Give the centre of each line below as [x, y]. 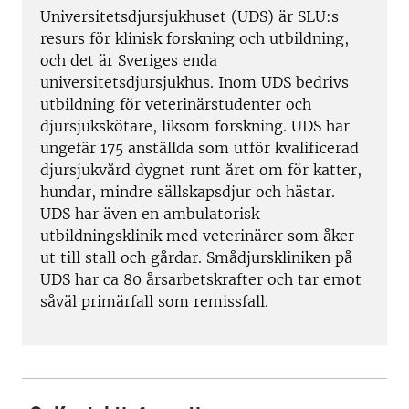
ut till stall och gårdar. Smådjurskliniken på [196, 258]
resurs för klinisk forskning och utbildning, [194, 39]
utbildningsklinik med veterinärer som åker [197, 236]
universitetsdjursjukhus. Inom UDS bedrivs [194, 83]
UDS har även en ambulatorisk [150, 214]
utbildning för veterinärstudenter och [176, 105]
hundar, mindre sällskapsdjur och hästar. [188, 192]
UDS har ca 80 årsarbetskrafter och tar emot [201, 280]
